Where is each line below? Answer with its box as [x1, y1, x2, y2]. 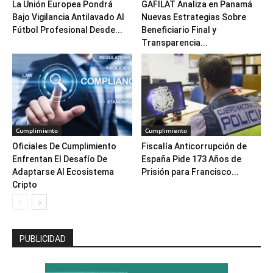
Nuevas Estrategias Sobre [141, 12, 246, 22]
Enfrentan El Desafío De [12, 154, 107, 165]
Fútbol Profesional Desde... [12, 24, 122, 35]
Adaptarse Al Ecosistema [12, 167, 114, 177]
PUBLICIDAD [19, 234, 66, 244]
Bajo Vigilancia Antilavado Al [12, 12, 124, 22]
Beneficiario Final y [141, 24, 216, 35]
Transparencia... [141, 37, 208, 48]
